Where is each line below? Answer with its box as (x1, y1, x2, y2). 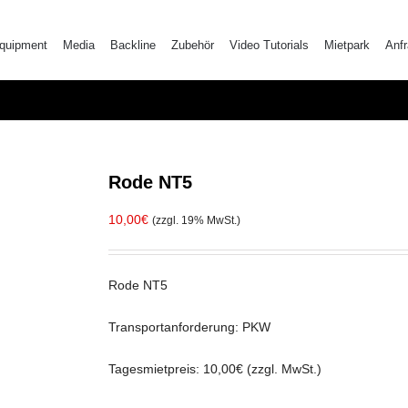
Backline (110, 37, 157, 52)
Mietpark (324, 37, 371, 52)
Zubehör (171, 37, 215, 52)
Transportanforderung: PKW (108, 320, 270, 334)
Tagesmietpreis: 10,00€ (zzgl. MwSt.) (108, 362, 321, 376)
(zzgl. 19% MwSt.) (152, 214, 240, 226)
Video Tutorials (229, 37, 310, 52)
